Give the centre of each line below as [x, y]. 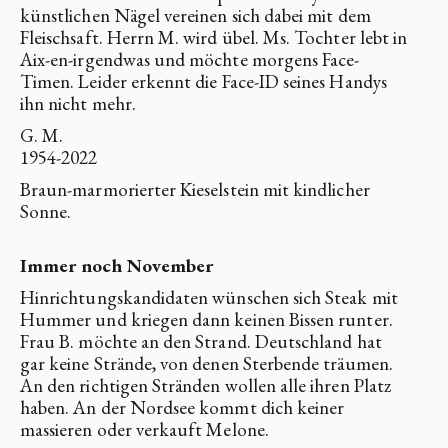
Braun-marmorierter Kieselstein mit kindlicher [195, 189]
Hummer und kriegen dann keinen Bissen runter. [206, 319]
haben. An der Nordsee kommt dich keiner [182, 407]
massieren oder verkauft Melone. [144, 429]
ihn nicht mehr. [78, 103]
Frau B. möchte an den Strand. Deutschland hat [201, 341]
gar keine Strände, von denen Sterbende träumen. [206, 363]
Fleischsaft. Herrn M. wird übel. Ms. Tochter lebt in [214, 37]
